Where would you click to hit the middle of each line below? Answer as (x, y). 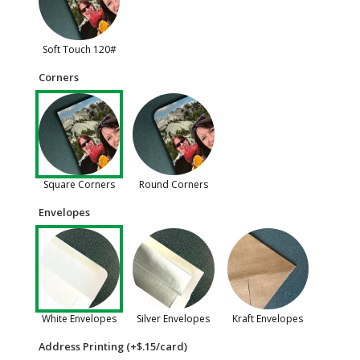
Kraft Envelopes (268, 319)
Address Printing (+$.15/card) (113, 347)
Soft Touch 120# (79, 50)
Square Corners (80, 184)
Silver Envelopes (174, 319)
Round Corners (173, 184)
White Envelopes (80, 319)
